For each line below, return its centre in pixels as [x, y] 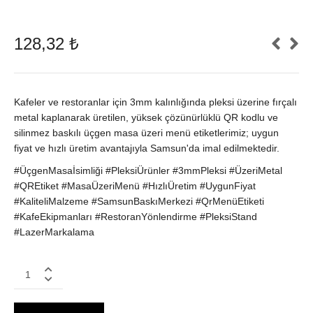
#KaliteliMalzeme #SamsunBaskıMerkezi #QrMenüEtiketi [139, 202]
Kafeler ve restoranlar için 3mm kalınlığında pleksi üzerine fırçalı [155, 102]
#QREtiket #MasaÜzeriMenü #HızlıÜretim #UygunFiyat [135, 186]
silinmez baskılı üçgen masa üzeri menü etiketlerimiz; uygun [146, 133]
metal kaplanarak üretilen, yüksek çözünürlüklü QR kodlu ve [146, 118]
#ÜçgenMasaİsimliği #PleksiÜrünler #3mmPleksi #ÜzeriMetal [148, 171]
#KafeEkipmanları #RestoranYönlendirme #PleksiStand [136, 217]
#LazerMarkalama [54, 232]
